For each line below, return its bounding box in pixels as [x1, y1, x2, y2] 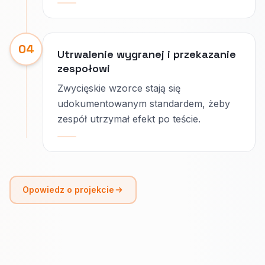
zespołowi [57, 62, 110, 75]
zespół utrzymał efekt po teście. [57, 113, 201, 125]
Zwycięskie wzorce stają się [57, 82, 180, 94]
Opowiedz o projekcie [22, 185, 114, 195]
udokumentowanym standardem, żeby [57, 98, 230, 109]
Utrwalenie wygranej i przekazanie [57, 47, 236, 61]
